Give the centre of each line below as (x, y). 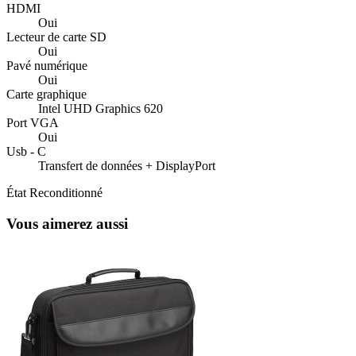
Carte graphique (46, 94)
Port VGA (33, 123)
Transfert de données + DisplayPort (127, 166)
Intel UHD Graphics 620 (101, 108)
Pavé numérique (47, 66)
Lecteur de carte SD (56, 37)
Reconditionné (66, 193)
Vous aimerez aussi (67, 223)
